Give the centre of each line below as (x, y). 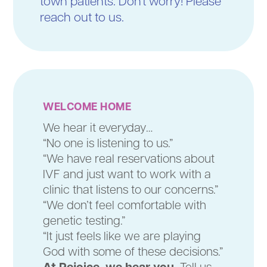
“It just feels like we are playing (122, 235)
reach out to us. (82, 16)
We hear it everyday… (98, 127)
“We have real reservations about (129, 158)
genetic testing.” (84, 220)
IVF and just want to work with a (127, 173)
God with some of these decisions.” (133, 251)
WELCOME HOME (87, 106)
